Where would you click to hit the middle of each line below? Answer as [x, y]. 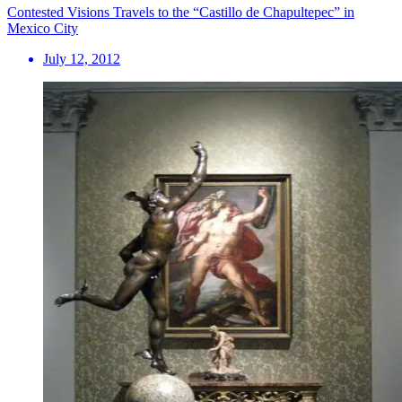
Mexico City [43, 29]
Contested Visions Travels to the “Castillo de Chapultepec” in [181, 13]
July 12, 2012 [82, 59]
